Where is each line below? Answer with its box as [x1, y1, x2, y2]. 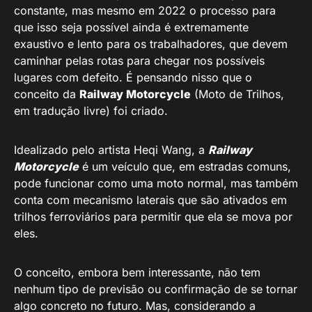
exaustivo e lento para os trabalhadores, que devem [14, 37, 288, 52]
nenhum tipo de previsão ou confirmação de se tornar [14, 282, 297, 297]
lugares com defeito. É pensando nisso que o [14, 70, 252, 85]
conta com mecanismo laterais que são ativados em [14, 193, 287, 208]
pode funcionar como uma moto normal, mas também [14, 176, 298, 191]
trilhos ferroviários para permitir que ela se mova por [14, 210, 292, 224]
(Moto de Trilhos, [191, 87, 284, 102]
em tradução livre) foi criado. [14, 104, 168, 118]
